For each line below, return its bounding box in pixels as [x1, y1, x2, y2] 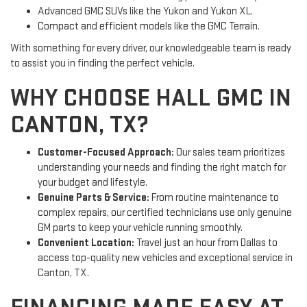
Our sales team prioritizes [174, 145, 285, 159]
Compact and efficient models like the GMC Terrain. [38, 19, 260, 33]
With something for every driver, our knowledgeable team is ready [10, 41, 291, 55]
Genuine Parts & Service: [38, 191, 149, 204]
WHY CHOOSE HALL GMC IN [10, 83, 291, 113]
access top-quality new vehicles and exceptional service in [38, 251, 293, 265]
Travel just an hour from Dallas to [134, 236, 278, 249]
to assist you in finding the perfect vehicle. [10, 56, 195, 70]
